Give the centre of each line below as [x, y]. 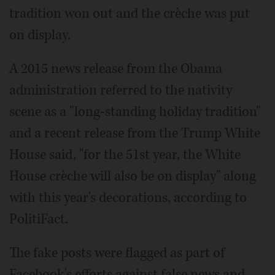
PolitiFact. [39, 219]
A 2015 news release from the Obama [116, 68]
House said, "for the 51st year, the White [125, 154]
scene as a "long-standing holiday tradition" [135, 111]
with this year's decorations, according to [128, 197]
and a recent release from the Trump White [135, 133]
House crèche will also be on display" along [133, 176]
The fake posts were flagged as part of [117, 253]
